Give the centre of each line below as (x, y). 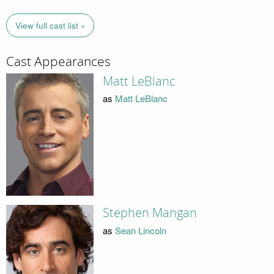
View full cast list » (50, 26)
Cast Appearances (58, 62)
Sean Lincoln (140, 230)
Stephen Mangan (150, 213)
